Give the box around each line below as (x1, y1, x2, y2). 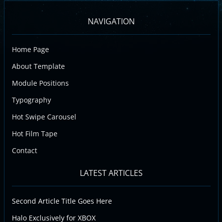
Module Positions (11, 78, 69, 88)
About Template (11, 61, 65, 71)
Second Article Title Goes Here (11, 196, 112, 206)
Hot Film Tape (11, 128, 57, 138)
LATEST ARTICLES (79, 167, 143, 178)
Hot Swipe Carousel (11, 111, 76, 121)
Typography (11, 95, 51, 105)
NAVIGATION (87, 15, 135, 27)
